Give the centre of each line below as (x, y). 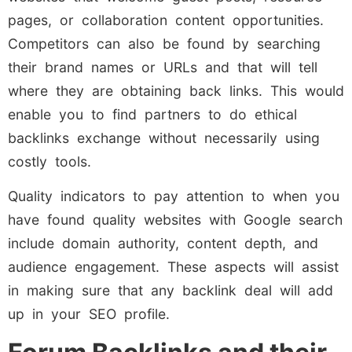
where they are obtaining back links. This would (176, 90)
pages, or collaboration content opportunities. (166, 20)
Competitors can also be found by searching (164, 43)
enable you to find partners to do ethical (152, 114)
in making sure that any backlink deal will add (170, 291)
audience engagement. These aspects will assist (173, 267)
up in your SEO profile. (89, 314)
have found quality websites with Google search (175, 220)
